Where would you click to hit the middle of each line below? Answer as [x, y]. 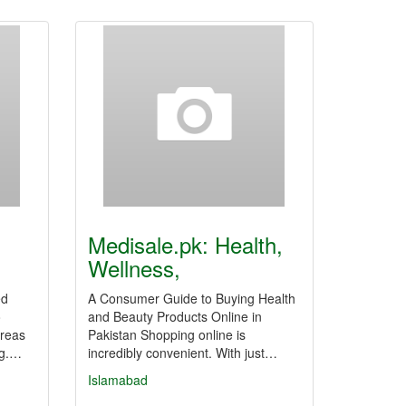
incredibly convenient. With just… [183, 353]
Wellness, [134, 268]
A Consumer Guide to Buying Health [192, 298]
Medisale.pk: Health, [185, 244]
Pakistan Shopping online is [167, 334]
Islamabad [118, 380]
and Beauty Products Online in [175, 316]
